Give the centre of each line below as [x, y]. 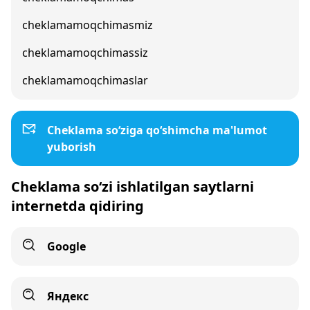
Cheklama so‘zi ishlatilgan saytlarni [133, 186]
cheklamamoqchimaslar [85, 80]
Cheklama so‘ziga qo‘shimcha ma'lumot [157, 130]
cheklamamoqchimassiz [85, 53]
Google [66, 246]
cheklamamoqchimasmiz [88, 25]
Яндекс [68, 296]
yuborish [72, 147]
